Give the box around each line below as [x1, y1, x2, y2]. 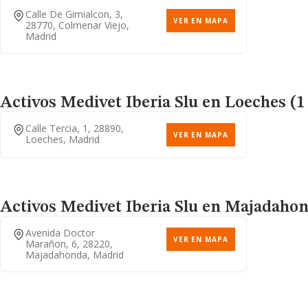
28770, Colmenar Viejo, [25, 19, 129, 32]
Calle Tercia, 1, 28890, [25, 122, 124, 135]
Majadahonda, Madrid [25, 248, 124, 261]
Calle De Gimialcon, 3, [25, 8, 123, 21]
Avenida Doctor [25, 226, 95, 239]
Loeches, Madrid [25, 133, 100, 146]
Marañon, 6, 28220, [25, 237, 113, 250]
